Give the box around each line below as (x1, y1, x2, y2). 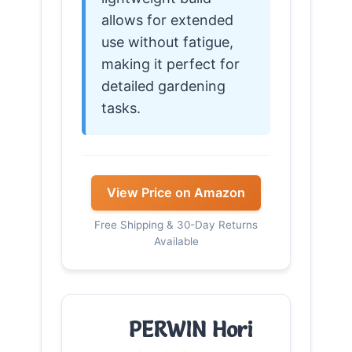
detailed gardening (101, 77, 225, 94)
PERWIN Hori (129, 316, 253, 343)
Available (153, 234, 199, 247)
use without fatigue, (101, 33, 233, 50)
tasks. (101, 99, 141, 116)
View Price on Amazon (107, 184, 245, 200)
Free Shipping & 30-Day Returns (94, 218, 258, 231)
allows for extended (101, 11, 233, 28)
